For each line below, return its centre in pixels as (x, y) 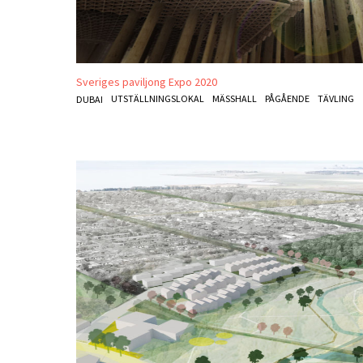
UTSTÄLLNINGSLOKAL (158, 98)
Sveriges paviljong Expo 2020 (147, 81)
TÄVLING (336, 98)
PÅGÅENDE (288, 98)
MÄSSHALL (235, 98)
